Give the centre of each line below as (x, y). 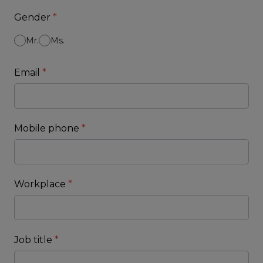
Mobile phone (48, 128)
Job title (34, 240)
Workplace (41, 184)
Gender (33, 17)
